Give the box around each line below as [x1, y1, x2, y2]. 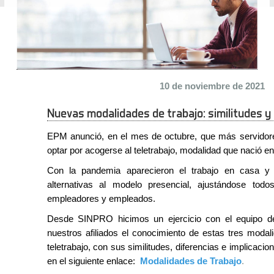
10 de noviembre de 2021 [159, 80, 265, 91]
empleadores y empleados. [46, 193, 155, 204]
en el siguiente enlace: [46, 255, 138, 266]
